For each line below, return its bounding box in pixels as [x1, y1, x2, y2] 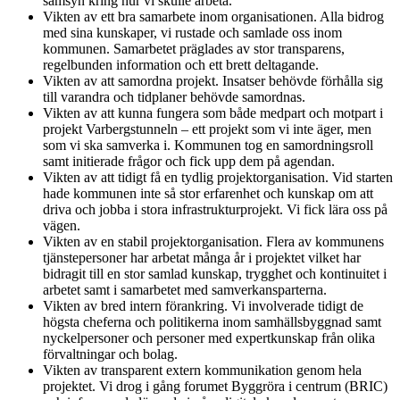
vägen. [43, 218, 80, 234]
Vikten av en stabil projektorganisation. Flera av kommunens [43, 234, 384, 250]
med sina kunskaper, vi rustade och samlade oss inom [43, 25, 342, 41]
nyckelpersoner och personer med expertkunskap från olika [43, 330, 375, 346]
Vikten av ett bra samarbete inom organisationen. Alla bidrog [43, 9, 384, 25]
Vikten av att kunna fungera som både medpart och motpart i [43, 105, 383, 121]
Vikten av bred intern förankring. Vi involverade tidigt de [43, 298, 363, 314]
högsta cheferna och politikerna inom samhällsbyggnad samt [43, 314, 381, 330]
